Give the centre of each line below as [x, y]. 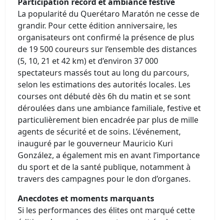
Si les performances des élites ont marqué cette [106, 210]
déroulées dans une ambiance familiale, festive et [109, 108]
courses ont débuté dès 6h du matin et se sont [104, 96]
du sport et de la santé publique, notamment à [104, 167]
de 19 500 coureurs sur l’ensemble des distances [107, 49]
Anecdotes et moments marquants [86, 198]
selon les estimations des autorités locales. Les [104, 84]
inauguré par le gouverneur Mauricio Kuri [95, 143]
